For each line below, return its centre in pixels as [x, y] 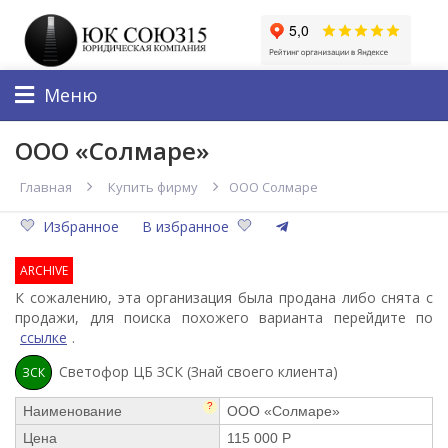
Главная [46, 186]
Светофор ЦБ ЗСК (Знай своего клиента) [198, 371]
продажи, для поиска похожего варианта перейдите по [224, 317]
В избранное [185, 226]
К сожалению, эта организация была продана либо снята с [224, 297]
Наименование [72, 410]
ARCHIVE [44, 270]
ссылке [43, 337]
